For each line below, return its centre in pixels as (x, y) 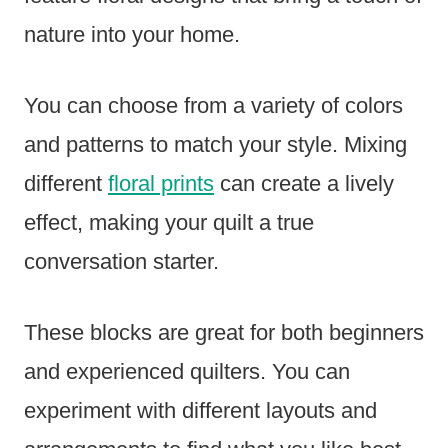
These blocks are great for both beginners (224, 333)
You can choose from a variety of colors (213, 106)
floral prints (161, 184)
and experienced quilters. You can (187, 372)
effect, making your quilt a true (169, 223)
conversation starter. (121, 262)
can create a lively (304, 184)
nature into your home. (132, 35)
